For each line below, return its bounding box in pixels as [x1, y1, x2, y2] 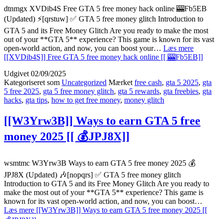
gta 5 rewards [118, 87, 159, 96]
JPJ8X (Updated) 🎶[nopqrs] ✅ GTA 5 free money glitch [4, 171, 181, 179]
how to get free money [51, 96, 120, 105]
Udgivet [4, 69, 31, 78]
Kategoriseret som [4, 78, 62, 87]
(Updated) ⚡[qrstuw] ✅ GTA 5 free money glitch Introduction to [4, 15, 203, 23]
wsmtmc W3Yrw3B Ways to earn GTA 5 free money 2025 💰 [4, 159, 196, 168]
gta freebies [163, 87, 198, 96]
